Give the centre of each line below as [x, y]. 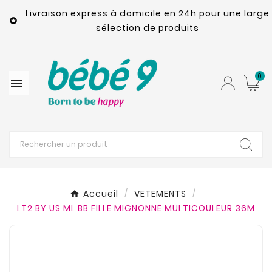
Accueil [101, 194]
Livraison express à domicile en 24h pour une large [148, 13]
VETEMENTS [160, 194]
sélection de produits [148, 28]
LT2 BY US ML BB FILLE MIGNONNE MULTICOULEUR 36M [136, 208]
